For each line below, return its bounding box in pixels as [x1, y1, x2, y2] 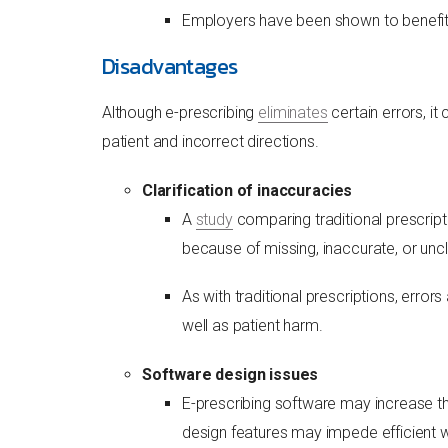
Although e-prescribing [101, 102, 259, 122]
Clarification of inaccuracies [141, 180, 353, 200]
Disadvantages [101, 49, 238, 83]
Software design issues [141, 364, 319, 384]
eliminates [258, 102, 328, 122]
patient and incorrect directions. [101, 131, 319, 151]
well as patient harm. [181, 315, 323, 335]
